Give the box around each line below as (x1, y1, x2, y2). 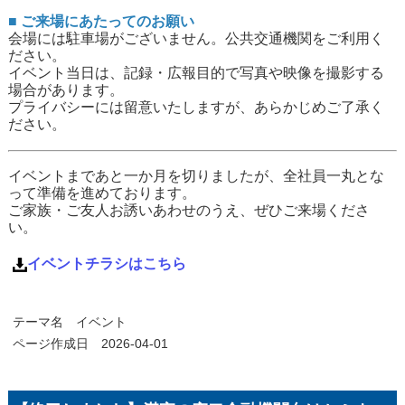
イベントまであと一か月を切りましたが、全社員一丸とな (7, 168, 384, 184)
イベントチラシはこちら (26, 256, 186, 272)
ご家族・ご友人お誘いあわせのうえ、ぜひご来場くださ (7, 202, 370, 219)
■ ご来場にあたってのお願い (7, 14, 194, 30)
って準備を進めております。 (7, 185, 196, 202)
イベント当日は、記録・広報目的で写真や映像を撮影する (7, 65, 384, 81)
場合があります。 (7, 82, 124, 99)
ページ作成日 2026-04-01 (12, 336, 168, 352)
